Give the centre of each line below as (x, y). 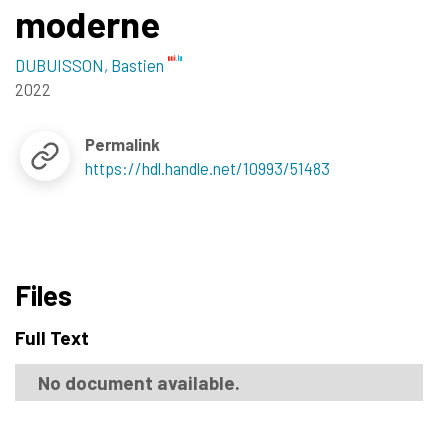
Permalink (123, 143)
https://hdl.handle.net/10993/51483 (208, 167)
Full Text (52, 337)
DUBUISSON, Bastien (89, 64)
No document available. (138, 382)
